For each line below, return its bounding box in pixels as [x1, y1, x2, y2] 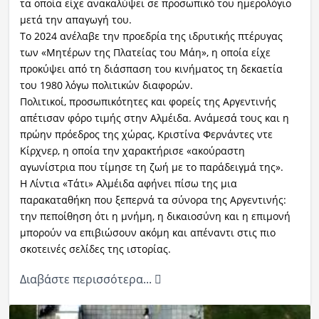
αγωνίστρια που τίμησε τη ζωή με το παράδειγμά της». [19, 160, 283, 174]
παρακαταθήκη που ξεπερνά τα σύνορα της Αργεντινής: [19, 193, 286, 207]
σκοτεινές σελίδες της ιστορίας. [19, 242, 171, 256]
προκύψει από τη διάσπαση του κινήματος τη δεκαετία [19, 62, 283, 76]
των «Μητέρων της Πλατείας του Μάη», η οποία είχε [19, 46, 271, 60]
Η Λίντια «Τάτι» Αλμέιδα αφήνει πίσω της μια [19, 177, 237, 191]
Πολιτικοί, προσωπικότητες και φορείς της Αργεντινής [19, 95, 276, 109]
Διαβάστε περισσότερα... [19, 271, 155, 288]
